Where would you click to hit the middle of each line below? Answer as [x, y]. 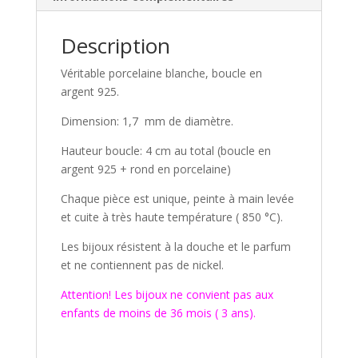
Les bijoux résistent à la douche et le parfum [175, 247]
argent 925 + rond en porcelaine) [145, 169]
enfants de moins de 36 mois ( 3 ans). [158, 313]
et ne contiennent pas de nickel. [142, 265]
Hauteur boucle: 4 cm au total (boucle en [165, 151]
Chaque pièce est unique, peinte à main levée [177, 199]
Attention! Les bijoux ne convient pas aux [167, 295]
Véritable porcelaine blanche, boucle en [161, 74]
